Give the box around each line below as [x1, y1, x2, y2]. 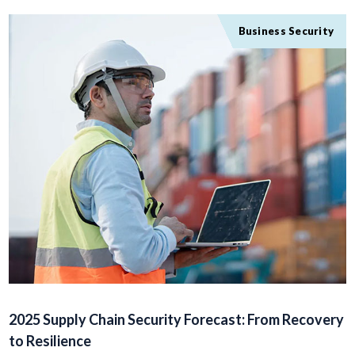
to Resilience [8, 332, 91, 349]
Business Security [238, 25, 334, 37]
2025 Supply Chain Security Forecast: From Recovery [8, 311, 344, 328]
